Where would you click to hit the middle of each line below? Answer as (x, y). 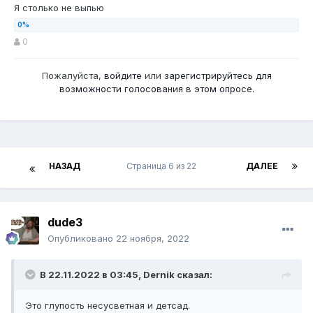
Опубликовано (82, 239)
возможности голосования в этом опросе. (156, 89)
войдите (123, 76)
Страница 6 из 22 (163, 166)
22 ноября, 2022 (153, 239)
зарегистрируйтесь (208, 76)
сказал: (194, 275)
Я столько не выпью (59, 8)
